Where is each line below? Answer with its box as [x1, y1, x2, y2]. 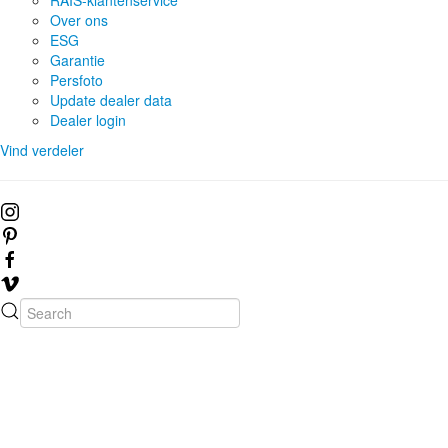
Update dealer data [50, 89, 172, 110]
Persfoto [50, 69, 103, 90]
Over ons [50, 9, 108, 30]
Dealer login [50, 109, 126, 130]
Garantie [50, 49, 105, 70]
